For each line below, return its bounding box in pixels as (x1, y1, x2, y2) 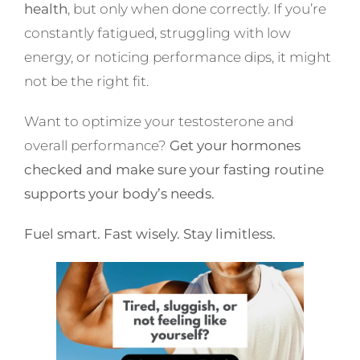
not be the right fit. (23, 73, 149, 90)
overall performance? (23, 137, 170, 154)
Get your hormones (169, 137, 301, 154)
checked (23, 162, 83, 178)
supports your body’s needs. (23, 186, 215, 202)
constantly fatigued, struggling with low (23, 25, 291, 42)
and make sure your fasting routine (82, 162, 324, 178)
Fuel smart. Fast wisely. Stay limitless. (23, 226, 276, 243)
